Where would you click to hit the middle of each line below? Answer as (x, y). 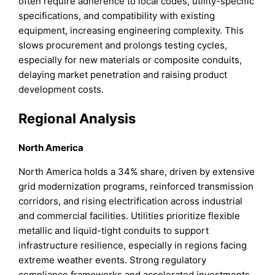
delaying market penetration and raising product (123, 74)
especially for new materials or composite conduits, (130, 60)
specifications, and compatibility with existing (117, 15)
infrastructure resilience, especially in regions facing (133, 246)
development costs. (61, 89)
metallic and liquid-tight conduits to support (114, 231)
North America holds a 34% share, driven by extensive (137, 172)
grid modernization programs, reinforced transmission (136, 187)
